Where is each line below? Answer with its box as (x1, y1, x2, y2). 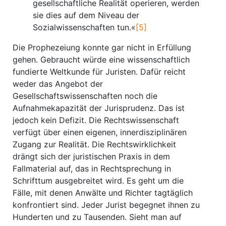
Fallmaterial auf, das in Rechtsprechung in (13, 163, 171, 174)
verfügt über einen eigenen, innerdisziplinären (13, 127, 187, 137)
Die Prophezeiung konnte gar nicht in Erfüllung (13, 42, 191, 52)
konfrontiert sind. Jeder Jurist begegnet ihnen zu (13, 200, 200, 210)
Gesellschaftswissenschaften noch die (13, 91, 157, 101)
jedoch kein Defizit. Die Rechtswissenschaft (13, 115, 179, 125)
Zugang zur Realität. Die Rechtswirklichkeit (13, 139, 176, 149)
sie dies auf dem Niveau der (33, 10, 139, 20)
